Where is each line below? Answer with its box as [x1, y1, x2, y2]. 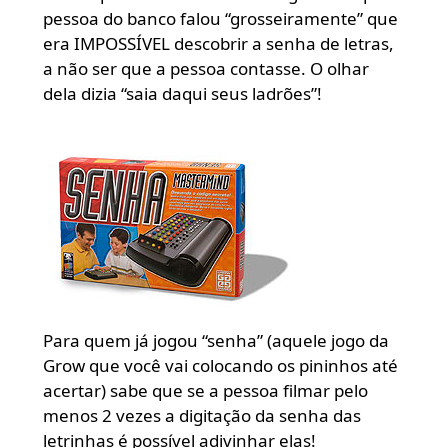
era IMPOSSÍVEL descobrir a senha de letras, [42, 31, 394, 55]
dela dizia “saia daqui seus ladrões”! [42, 81, 322, 105]
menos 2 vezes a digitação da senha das [42, 403, 361, 427]
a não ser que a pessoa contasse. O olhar [42, 56, 369, 80]
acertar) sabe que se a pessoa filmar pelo [42, 378, 368, 402]
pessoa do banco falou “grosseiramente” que [42, 6, 398, 30]
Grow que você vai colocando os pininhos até [42, 353, 398, 377]
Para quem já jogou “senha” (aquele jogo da [42, 328, 389, 352]
